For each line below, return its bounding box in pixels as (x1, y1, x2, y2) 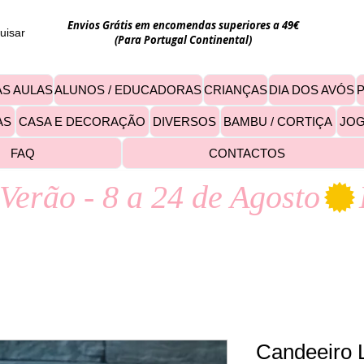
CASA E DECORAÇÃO (19, 115, 146, 128)
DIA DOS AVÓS (269, 83, 355, 97)
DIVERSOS (153, 115, 217, 128)
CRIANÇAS (203, 83, 267, 97)
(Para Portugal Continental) (114, 32, 252, 47)
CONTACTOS (209, 146, 286, 160)
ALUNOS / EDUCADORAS (54, 83, 202, 97)
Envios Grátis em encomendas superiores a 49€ (67, 18, 299, 32)
